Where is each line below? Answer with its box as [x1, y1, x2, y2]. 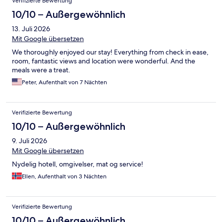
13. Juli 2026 [12, 24, 50, 33]
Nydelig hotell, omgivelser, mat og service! [12, 159, 143, 168]
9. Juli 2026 [12, 136, 47, 145]
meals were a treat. [12, 65, 70, 74]
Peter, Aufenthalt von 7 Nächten [22, 78, 107, 86]
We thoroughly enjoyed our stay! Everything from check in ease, [12, 47, 209, 56]
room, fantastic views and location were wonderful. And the [12, 56, 195, 65]
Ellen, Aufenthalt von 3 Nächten [22, 172, 107, 180]
